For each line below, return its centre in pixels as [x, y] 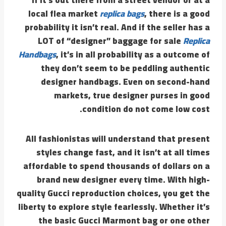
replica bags [122, 13]
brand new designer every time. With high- [123, 179]
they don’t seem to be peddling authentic [125, 68]
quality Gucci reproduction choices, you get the [113, 193]
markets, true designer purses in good [132, 95]
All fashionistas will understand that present [118, 138]
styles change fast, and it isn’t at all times [123, 152]
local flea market [64, 13]
